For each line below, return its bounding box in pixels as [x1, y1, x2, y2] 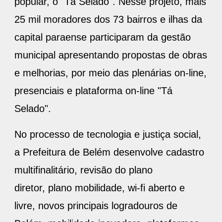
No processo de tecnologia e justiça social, [14, 128, 201, 140]
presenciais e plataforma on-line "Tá [14, 85, 172, 96]
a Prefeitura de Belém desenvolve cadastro [14, 146, 204, 158]
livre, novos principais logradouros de [14, 200, 177, 211]
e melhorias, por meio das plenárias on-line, [14, 67, 207, 78]
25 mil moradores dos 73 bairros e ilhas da [14, 13, 202, 25]
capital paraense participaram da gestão [14, 31, 191, 43]
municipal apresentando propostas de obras [14, 49, 207, 60]
